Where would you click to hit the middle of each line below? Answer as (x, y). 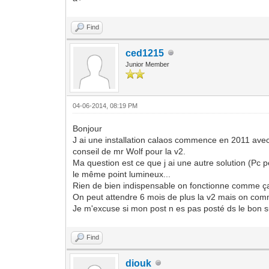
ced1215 (145, 53)
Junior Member (148, 64)
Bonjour (88, 128)
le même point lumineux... (122, 174)
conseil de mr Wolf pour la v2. (129, 151)
